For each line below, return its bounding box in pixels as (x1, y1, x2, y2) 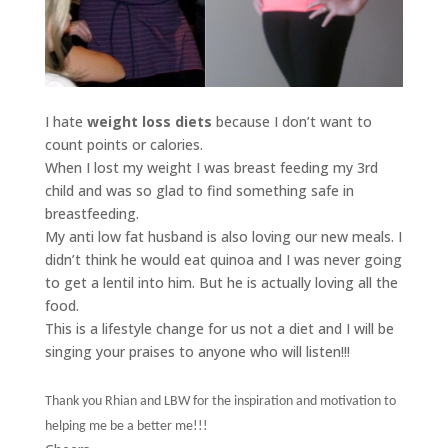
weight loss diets (86, 112, 212, 132)
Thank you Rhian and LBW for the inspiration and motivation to (44, 394, 396, 410)
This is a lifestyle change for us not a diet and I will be (44, 319, 394, 339)
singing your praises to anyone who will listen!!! (44, 342, 350, 362)
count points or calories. (44, 135, 203, 155)
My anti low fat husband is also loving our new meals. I (44, 227, 402, 247)
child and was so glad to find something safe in (44, 181, 354, 201)
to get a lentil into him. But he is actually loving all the (44, 273, 398, 293)
